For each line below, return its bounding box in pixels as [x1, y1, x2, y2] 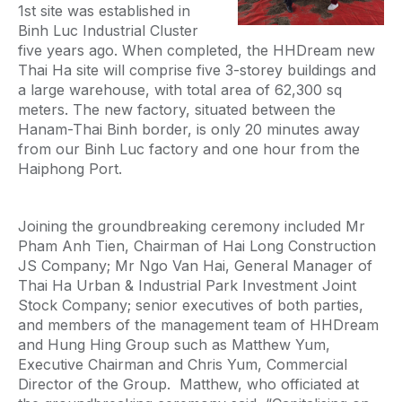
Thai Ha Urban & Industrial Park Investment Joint [18, 276, 356, 294]
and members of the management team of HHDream [18, 316, 379, 334]
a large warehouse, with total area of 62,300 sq [18, 81, 342, 99]
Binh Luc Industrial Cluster [18, 22, 198, 39]
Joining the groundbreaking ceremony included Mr [18, 217, 365, 235]
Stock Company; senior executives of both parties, [18, 296, 363, 314]
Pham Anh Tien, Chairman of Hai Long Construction [18, 237, 376, 255]
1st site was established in [18, 2, 190, 20]
